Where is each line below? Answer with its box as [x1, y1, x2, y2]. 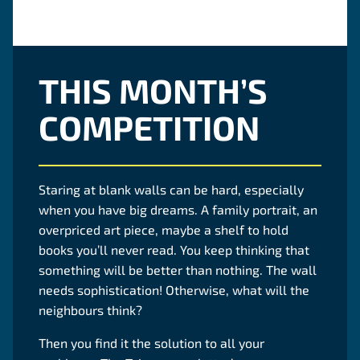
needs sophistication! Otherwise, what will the [39, 282, 309, 297]
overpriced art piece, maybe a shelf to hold [39, 222, 288, 237]
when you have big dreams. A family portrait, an [39, 202, 317, 217]
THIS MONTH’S [39, 70, 268, 110]
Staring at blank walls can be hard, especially [39, 182, 304, 197]
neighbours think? [39, 302, 145, 317]
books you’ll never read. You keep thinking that [39, 242, 309, 257]
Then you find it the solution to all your [39, 335, 264, 350]
